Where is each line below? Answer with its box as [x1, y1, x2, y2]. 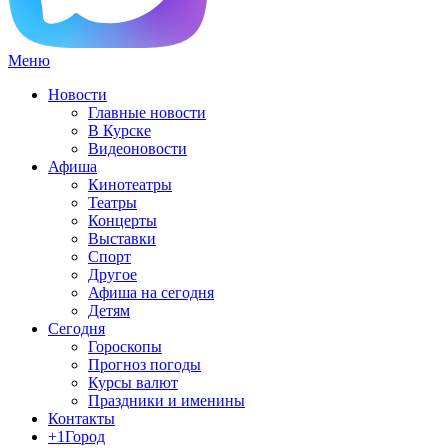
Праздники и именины [88, 392, 245, 410]
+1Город [48, 428, 105, 446]
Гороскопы [88, 338, 162, 356]
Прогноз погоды [88, 356, 201, 374]
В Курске [88, 122, 151, 140]
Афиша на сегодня [88, 284, 214, 302]
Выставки [88, 230, 156, 248]
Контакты [48, 410, 115, 428]
